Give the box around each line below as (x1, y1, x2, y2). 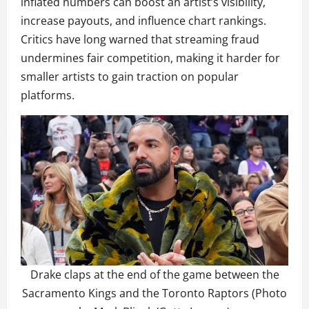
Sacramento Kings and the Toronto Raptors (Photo (22, 286, 287, 301)
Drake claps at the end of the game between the (30, 267, 279, 283)
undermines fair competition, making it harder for (21, 50, 280, 66)
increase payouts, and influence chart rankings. (21, 13, 266, 29)
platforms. (21, 88, 74, 103)
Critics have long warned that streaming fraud (21, 32, 259, 48)
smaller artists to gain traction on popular (21, 69, 239, 85)
